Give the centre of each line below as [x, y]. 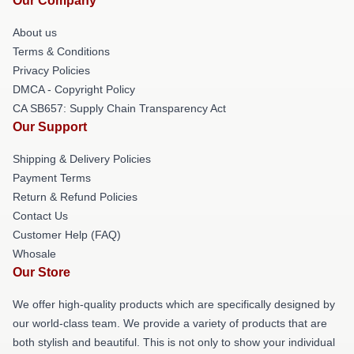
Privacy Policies [51, 70]
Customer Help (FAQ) [67, 235]
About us [35, 32]
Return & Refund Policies [75, 197]
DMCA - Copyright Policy [74, 89]
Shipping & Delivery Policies [82, 159]
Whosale [34, 254]
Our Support [50, 127]
